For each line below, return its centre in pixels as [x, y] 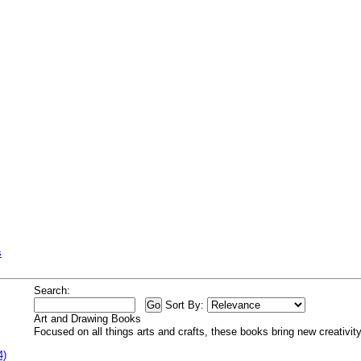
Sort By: [185, 305]
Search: [52, 290]
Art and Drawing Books [87, 319]
